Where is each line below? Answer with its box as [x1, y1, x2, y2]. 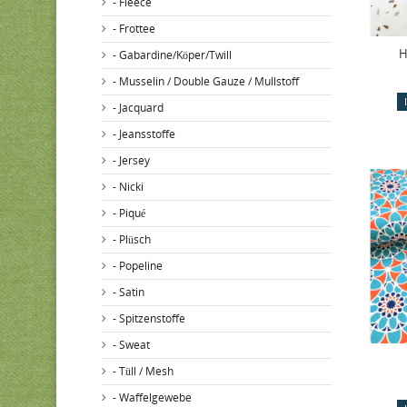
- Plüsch [113, 232, 151, 247]
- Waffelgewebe [113, 390, 192, 405]
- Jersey [113, 153, 150, 168]
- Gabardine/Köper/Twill [113, 47, 232, 63]
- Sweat [113, 337, 150, 352]
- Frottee [113, 21, 155, 36]
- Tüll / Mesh [113, 363, 174, 379]
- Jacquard [113, 100, 164, 115]
